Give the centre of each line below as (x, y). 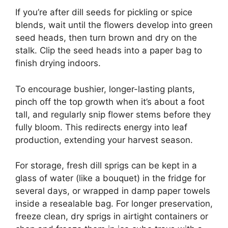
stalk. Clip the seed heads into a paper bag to (109, 51)
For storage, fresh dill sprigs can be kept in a (106, 166)
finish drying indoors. (58, 63)
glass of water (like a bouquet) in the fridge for (110, 178)
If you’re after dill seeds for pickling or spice (104, 12)
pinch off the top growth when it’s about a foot (110, 102)
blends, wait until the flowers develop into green (114, 25)
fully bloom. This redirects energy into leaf (101, 127)
